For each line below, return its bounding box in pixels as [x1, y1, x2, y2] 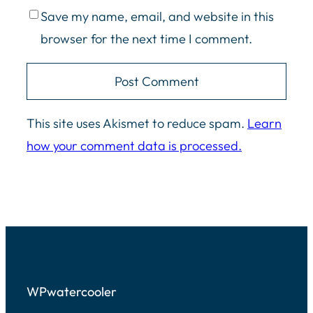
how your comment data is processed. [27, 138, 242, 154]
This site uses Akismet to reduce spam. [27, 115, 247, 132]
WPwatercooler [27, 283, 117, 300]
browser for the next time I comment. [41, 30, 252, 47]
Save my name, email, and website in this [41, 8, 274, 24]
